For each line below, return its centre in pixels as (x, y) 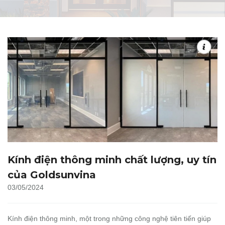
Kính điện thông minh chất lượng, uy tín (112, 160)
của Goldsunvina (52, 175)
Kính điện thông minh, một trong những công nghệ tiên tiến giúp (109, 218)
